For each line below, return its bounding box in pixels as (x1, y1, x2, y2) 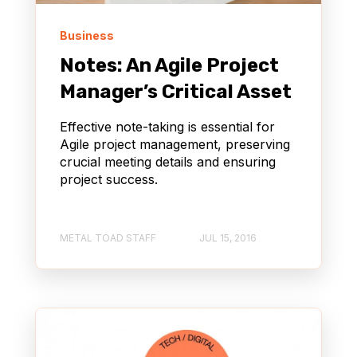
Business (60, 29, 114, 43)
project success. (60, 171, 158, 188)
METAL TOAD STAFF (60, 231, 156, 244)
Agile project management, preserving (60, 136, 290, 153)
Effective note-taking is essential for (60, 119, 275, 135)
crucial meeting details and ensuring (60, 154, 276, 171)
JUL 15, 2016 (199, 231, 257, 244)
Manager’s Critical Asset (60, 80, 292, 104)
